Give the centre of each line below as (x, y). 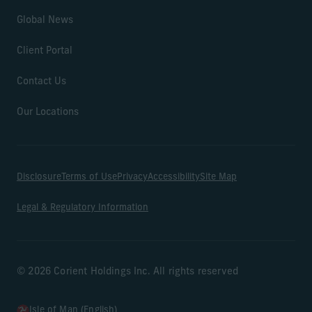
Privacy (132, 177)
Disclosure (39, 177)
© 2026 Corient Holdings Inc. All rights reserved (128, 272)
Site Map (218, 177)
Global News (45, 20)
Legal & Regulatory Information (83, 208)
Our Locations (48, 112)
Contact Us (41, 81)
